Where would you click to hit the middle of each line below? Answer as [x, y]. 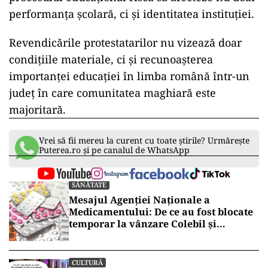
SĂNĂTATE [89, 185]
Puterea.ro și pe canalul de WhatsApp [114, 150]
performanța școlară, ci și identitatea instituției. [132, 14]
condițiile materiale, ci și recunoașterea [111, 60]
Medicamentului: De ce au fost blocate [161, 212]
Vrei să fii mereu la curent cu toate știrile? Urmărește [144, 141]
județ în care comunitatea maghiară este [112, 93]
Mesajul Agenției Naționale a [139, 200]
